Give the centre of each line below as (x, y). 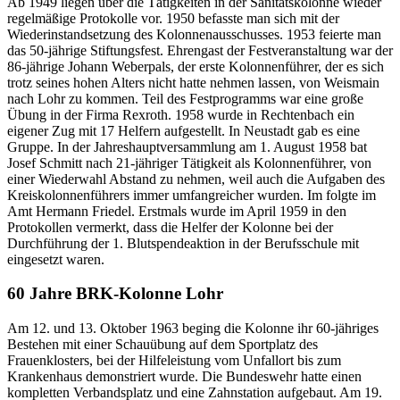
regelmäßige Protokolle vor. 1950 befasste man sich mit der (173, 18)
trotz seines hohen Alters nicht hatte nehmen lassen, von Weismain (193, 82)
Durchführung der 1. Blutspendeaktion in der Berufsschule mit (183, 243)
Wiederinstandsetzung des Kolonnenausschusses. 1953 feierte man (194, 34)
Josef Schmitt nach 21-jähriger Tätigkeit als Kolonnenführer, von (189, 162)
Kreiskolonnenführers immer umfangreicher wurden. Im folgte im (192, 195)
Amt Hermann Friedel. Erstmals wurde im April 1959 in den (177, 211)
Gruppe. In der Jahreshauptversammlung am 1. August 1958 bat (187, 146)
